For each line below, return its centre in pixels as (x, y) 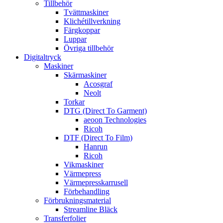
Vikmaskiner (84, 165)
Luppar (75, 39)
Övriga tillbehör (89, 48)
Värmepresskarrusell (96, 182)
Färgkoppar (82, 30)
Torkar (74, 102)
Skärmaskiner (85, 75)
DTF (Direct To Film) (98, 138)
